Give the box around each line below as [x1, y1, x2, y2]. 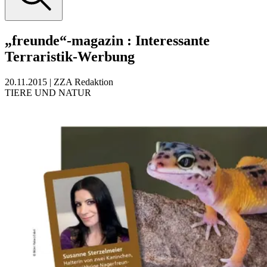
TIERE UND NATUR [5, 87, 91, 98]
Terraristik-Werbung [5, 48, 135, 64]
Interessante [135, 32, 210, 48]
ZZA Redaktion [54, 76, 113, 87]
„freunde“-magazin [5, 32, 127, 48]
